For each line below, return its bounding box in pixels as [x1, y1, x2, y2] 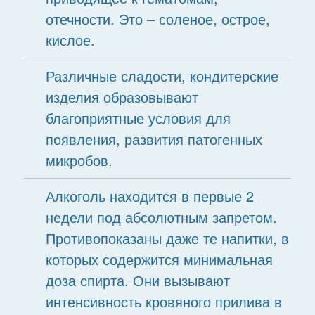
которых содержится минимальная [45, 249, 273, 269]
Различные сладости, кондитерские [45, 65, 278, 86]
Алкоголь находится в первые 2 [45, 186, 254, 206]
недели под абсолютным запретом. [45, 207, 277, 227]
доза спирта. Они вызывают [45, 270, 230, 290]
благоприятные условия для [45, 108, 231, 128]
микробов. [45, 150, 112, 170]
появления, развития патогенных [45, 129, 262, 149]
